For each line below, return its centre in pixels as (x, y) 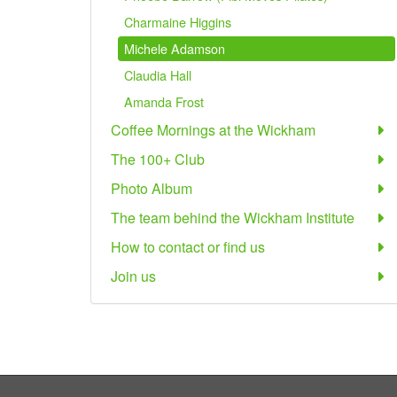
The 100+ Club (158, 159)
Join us (133, 276)
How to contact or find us (188, 247)
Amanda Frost (164, 101)
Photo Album (152, 188)
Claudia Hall (158, 75)
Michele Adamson (175, 48)
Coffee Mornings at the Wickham (213, 130)
